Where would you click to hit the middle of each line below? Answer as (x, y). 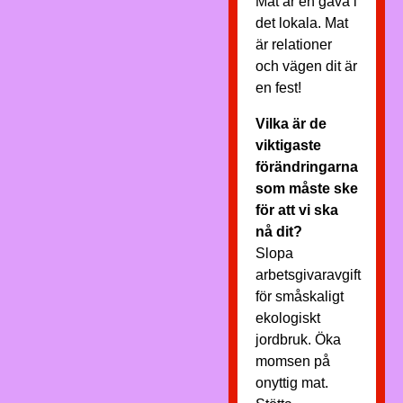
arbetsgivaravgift (308, 275)
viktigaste (288, 145)
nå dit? (278, 232)
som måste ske (306, 188)
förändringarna (306, 167)
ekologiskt (287, 318)
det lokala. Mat (301, 23)
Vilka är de (291, 124)
